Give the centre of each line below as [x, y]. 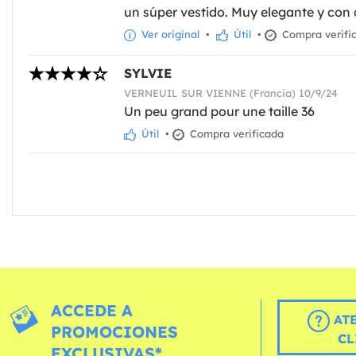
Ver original [169, 34]
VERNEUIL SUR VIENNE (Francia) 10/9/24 [231, 93]
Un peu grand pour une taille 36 [219, 112]
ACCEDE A [91, 310]
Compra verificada [235, 134]
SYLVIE [148, 74]
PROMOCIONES [114, 331]
